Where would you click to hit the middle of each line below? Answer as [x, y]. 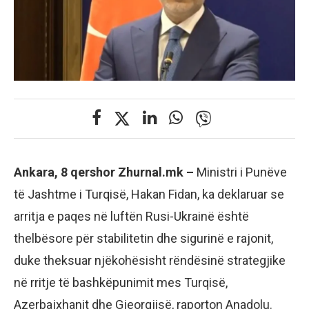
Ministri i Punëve [242, 172]
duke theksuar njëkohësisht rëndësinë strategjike [150, 260]
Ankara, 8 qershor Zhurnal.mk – [105, 172]
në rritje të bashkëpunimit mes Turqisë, [121, 282]
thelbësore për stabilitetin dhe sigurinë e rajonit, [143, 238]
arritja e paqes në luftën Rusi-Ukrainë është [131, 216]
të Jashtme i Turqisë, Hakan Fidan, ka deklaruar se [149, 194]
